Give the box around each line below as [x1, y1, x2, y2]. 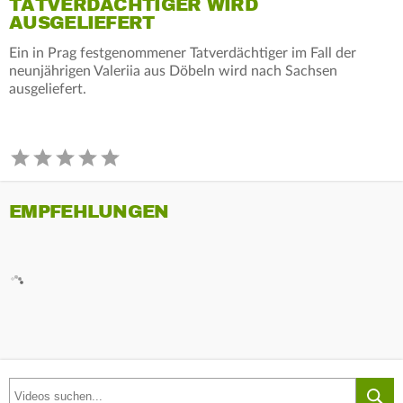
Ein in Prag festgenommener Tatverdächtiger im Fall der [9, 45, 356, 60]
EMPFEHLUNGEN [9, 200, 169, 223]
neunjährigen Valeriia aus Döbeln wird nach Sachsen [9, 63, 337, 78]
